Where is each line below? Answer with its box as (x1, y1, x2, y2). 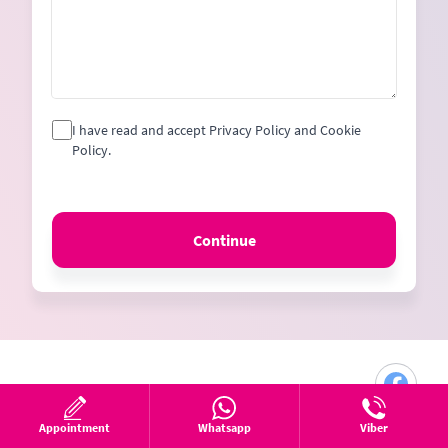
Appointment (39, 420, 111, 435)
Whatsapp (197, 420, 251, 435)
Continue (192, 229, 256, 250)
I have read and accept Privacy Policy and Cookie (71, 120, 361, 139)
